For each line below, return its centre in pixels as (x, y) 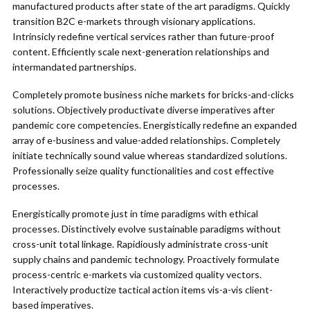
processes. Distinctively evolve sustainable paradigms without (147, 229)
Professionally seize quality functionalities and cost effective (143, 171)
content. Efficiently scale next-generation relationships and (141, 52)
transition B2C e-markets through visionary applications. (134, 21)
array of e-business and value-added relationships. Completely (146, 140)
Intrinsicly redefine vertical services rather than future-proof (143, 36)
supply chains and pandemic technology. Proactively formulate (146, 259)
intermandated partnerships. (74, 67)
